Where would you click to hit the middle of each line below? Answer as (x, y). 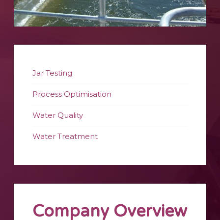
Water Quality (58, 115)
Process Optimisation (72, 94)
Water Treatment (65, 137)
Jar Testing (53, 73)
